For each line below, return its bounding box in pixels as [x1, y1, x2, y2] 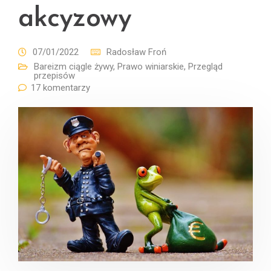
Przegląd [188, 61, 223, 72]
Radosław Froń [106, 47, 166, 57]
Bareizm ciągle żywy [34, 61, 113, 72]
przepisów [34, 70, 75, 81]
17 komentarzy [31, 82, 90, 93]
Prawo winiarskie [117, 61, 184, 72]
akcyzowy [18, 5, 132, 33]
